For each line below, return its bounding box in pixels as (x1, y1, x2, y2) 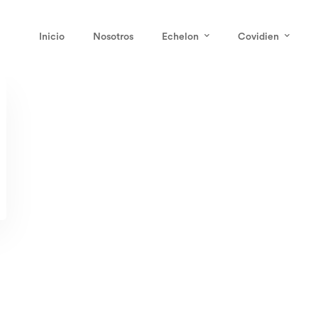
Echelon (162, 30, 199, 43)
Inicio (39, 30, 65, 43)
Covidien (238, 30, 279, 43)
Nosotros (93, 30, 133, 43)
